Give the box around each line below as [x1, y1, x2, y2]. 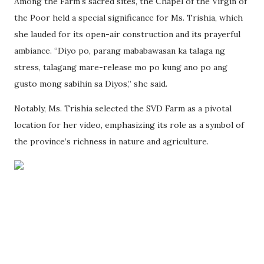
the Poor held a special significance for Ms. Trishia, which [14, 12, 243, 24]
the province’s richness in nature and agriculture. [14, 136, 209, 147]
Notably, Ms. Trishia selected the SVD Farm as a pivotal [14, 103, 232, 114]
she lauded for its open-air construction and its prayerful [14, 29, 240, 40]
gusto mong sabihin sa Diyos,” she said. [14, 78, 167, 90]
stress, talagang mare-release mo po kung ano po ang [14, 62, 227, 73]
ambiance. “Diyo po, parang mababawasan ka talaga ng [14, 45, 225, 57]
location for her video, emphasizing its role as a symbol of [14, 120, 244, 131]
